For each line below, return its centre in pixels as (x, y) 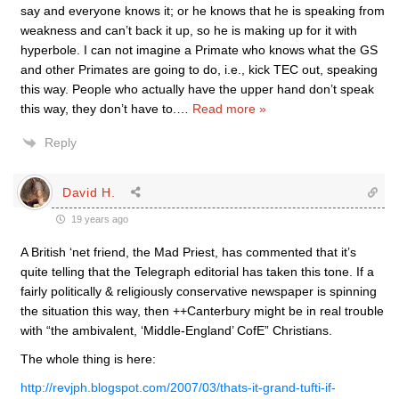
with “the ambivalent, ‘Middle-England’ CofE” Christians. (176, 330)
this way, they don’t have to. (98, 109)
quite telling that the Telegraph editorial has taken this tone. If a (197, 272)
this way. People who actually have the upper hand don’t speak (197, 89)
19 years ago (98, 219)
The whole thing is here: (88, 359)
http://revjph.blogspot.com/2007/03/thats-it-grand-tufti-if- (178, 387)
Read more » (229, 109)
